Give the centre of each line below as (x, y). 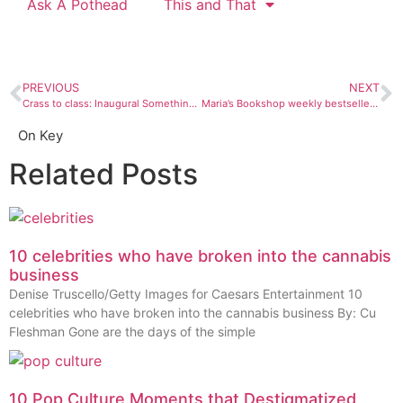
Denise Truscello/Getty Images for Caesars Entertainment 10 (186, 293)
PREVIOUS (51, 87)
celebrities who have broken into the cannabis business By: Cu (193, 312)
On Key (40, 135)
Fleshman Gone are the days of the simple (132, 331)
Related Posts (103, 174)
